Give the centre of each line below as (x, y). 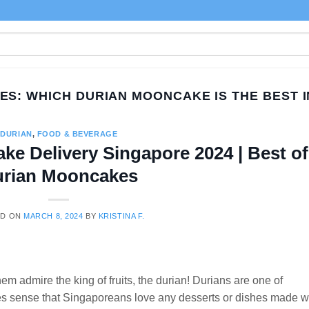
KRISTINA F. (121, 216)
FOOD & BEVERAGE (77, 134)
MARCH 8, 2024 (53, 216)
